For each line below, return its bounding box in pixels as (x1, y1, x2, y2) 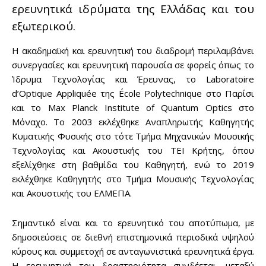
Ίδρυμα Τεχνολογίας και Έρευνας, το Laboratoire (12, 73, 254, 85)
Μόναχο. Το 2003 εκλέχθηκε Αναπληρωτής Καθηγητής (12, 116, 254, 128)
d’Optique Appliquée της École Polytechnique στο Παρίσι (12, 87, 254, 100)
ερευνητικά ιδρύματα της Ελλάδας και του (12, 1, 254, 17)
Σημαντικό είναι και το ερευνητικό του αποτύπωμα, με (12, 217, 254, 229)
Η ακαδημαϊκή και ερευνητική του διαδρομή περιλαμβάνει (12, 45, 254, 57)
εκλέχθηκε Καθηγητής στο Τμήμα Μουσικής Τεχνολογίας (12, 173, 254, 185)
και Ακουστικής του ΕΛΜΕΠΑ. (12, 187, 132, 199)
